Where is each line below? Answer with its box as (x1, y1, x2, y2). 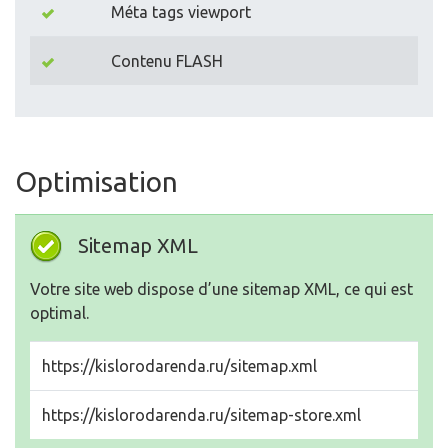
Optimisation (15, 166, 178, 198)
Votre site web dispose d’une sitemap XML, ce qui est (30, 280, 413, 299)
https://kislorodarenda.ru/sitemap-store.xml (42, 406, 361, 425)
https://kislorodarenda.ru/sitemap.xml (42, 357, 317, 376)
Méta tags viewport (111, 3, 251, 22)
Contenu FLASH (111, 52, 223, 71)
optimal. (30, 304, 89, 323)
